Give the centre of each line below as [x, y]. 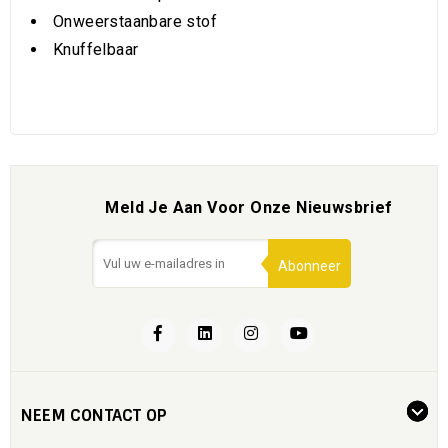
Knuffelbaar [96, 49]
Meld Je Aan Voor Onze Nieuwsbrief [249, 207]
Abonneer [310, 266]
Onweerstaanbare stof [135, 21]
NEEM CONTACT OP [94, 415]
